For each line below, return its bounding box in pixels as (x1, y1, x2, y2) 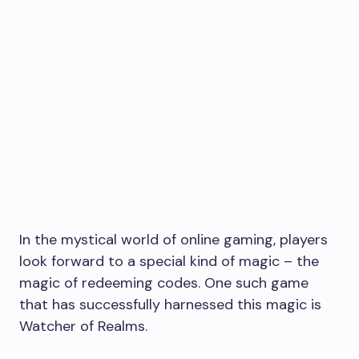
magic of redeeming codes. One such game (19, 273, 309, 292)
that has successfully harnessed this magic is (19, 295, 321, 314)
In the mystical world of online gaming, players (19, 230, 328, 249)
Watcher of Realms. (19, 317, 147, 336)
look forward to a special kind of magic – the (19, 252, 319, 271)
